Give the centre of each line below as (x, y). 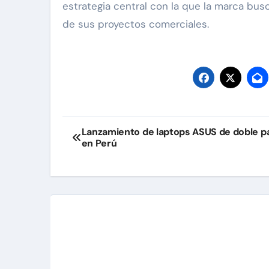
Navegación (115, 128)
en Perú (99, 144)
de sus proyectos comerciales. (136, 24)
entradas (102, 177)
